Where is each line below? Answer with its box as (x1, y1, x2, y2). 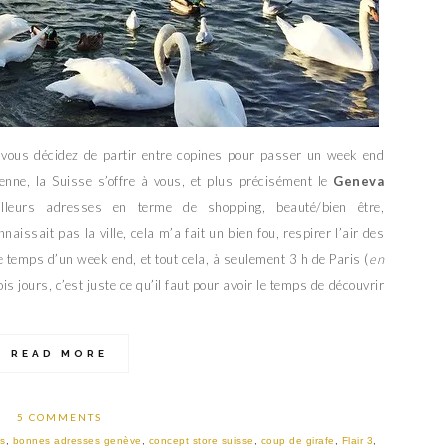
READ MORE (10, 348, 108, 359)
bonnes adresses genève (12, 435, 142, 446)
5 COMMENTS (16, 411, 102, 423)
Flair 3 (341, 435, 373, 446)
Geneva (333, 173, 384, 189)
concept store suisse (148, 435, 254, 446)
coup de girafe (260, 435, 335, 446)
